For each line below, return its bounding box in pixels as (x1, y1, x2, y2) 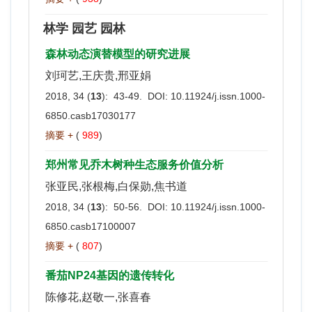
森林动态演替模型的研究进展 (45, 47, 190, 60)
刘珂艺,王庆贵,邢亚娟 (45, 69, 151, 81)
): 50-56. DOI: (102, 201, 171, 212)
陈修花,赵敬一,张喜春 (45, 290, 151, 303)
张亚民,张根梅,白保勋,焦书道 (45, 180, 187, 192)
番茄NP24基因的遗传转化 (45, 269, 174, 281)
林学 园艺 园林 (43, 21, 125, 36)
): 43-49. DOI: (102, 90, 171, 102)
